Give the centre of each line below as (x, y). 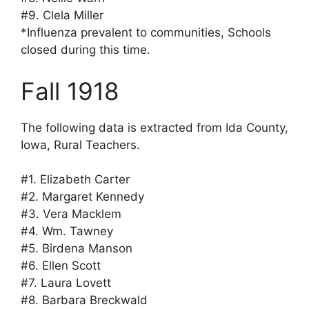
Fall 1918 (70, 91)
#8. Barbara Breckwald (84, 300)
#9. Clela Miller (62, 16)
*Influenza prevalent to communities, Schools (146, 33)
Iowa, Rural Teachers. (80, 144)
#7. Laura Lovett (66, 283)
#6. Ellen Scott (61, 266)
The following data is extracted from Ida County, (154, 127)
